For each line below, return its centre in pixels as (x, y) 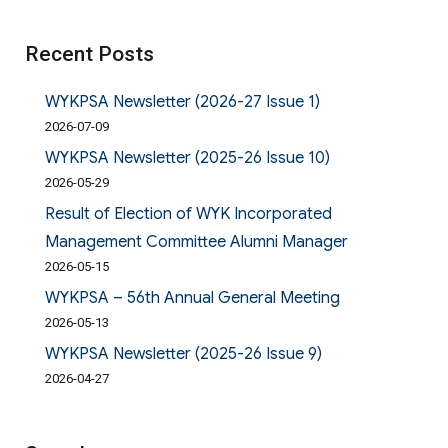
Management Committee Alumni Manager (196, 242)
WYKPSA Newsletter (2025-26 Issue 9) (183, 354)
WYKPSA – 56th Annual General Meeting (192, 298)
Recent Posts (89, 54)
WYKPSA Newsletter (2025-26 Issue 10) (187, 158)
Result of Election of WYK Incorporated (188, 214)
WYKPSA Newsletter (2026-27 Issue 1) (182, 102)
